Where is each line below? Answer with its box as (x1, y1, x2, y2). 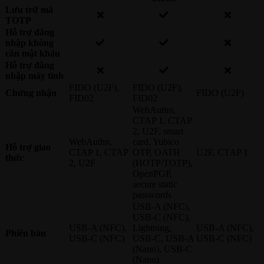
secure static (133, 179, 177, 189)
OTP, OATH (133, 147, 180, 157)
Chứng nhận (5, 87, 57, 98)
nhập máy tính (5, 70, 64, 81)
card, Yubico (133, 136, 179, 147)
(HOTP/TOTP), (133, 157, 193, 168)
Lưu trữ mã (5, 4, 53, 15)
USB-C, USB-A (133, 233, 194, 243)
